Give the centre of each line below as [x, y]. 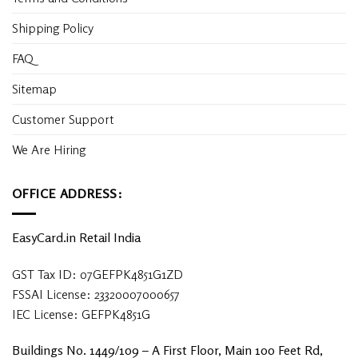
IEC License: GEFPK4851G [81, 314]
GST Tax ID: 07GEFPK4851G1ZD [97, 274]
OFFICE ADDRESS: [68, 194]
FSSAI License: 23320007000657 [96, 294]
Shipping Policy [54, 28]
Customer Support [63, 119]
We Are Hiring [49, 150]
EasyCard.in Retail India [76, 237]
